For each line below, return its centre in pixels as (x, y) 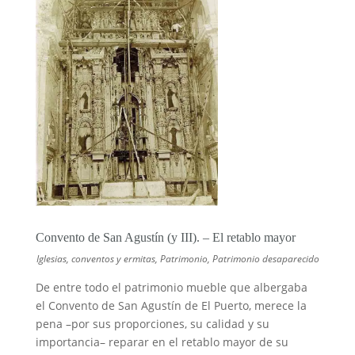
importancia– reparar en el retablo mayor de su (162, 342)
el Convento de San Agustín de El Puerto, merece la (171, 306)
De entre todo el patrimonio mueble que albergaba (171, 288)
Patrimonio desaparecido (266, 259)
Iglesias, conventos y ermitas (96, 259)
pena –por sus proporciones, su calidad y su (152, 324)
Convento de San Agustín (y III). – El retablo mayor (165, 238)
